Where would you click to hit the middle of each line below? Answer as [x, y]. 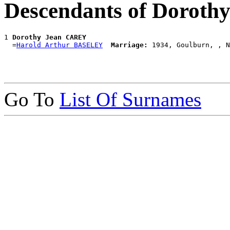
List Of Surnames [130, 99]
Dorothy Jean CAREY [49, 37]
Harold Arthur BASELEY [60, 45]
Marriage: [129, 45]
